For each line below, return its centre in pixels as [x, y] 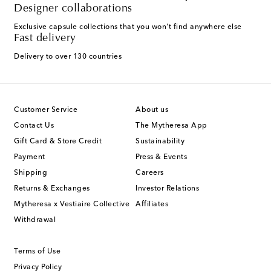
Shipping [31, 173]
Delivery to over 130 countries [68, 57]
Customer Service [46, 110]
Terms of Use [37, 252]
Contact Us [34, 126]
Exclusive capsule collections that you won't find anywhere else [128, 28]
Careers [150, 173]
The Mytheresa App [171, 126]
